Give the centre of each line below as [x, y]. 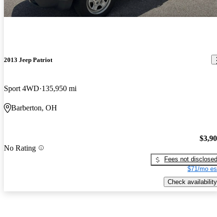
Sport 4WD [22, 88]
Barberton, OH [34, 108]
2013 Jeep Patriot [28, 60]
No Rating [20, 148]
